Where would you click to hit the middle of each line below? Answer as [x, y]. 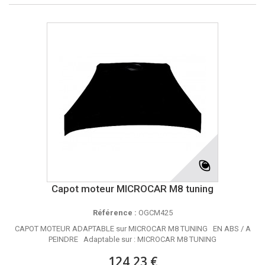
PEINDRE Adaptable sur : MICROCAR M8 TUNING [132, 239]
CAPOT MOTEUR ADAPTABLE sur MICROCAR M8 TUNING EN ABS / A [132, 229]
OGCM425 [154, 213]
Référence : [114, 213]
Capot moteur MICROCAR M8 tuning [132, 189]
